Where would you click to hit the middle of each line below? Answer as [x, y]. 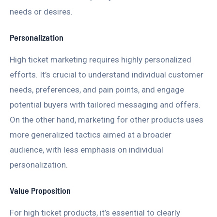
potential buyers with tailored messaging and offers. [105, 105]
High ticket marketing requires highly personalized [101, 60]
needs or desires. [41, 12]
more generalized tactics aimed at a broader [91, 135]
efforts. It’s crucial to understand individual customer [107, 75]
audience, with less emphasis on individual [86, 150]
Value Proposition [40, 191]
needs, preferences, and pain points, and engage [97, 90]
